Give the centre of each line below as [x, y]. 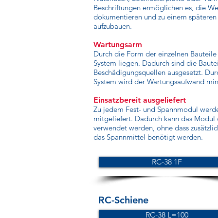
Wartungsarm [118, 45]
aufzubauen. [113, 26]
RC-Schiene [123, 200]
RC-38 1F [167, 162]
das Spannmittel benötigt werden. [148, 137]
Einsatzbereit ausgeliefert [140, 100]
